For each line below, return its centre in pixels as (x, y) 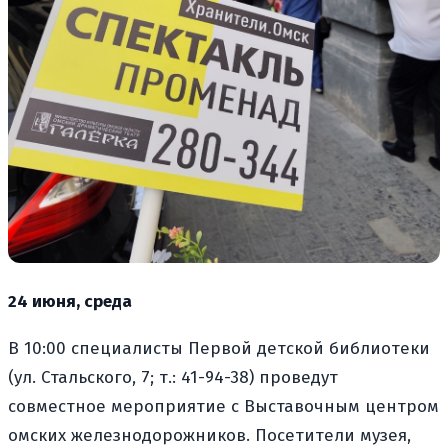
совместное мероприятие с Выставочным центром (223, 406)
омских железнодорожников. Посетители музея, (209, 435)
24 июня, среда (70, 301)
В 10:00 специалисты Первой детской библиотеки (219, 348)
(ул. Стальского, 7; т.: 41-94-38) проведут (173, 377)
